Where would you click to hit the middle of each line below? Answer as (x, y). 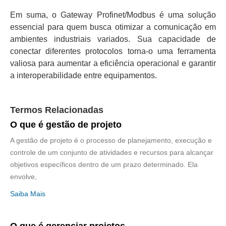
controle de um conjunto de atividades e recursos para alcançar (112, 153)
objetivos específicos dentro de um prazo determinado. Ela (104, 165)
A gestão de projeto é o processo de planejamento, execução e (111, 140)
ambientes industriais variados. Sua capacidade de (113, 39)
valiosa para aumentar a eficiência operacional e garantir (113, 63)
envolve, (23, 177)
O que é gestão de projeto (66, 125)
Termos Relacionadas (57, 110)
